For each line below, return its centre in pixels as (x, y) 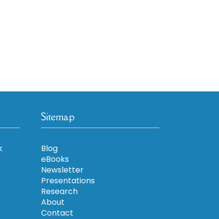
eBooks (55, 159)
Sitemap (57, 116)
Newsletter (62, 170)
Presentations (68, 180)
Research (59, 191)
